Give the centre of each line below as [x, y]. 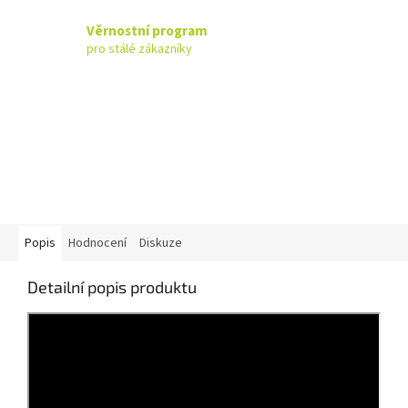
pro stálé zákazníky [139, 49]
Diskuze [161, 244]
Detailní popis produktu [112, 287]
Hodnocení [97, 244]
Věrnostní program [147, 31]
